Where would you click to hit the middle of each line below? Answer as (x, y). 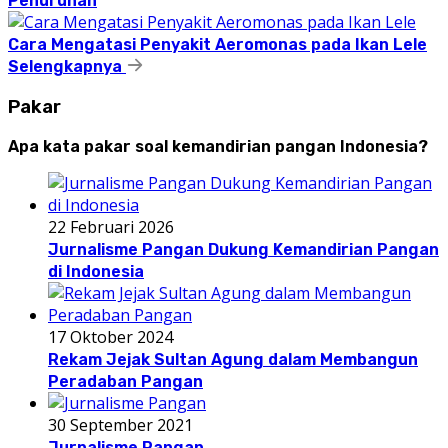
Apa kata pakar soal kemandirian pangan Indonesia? (218, 146)
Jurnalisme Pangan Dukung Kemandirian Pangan (243, 249)
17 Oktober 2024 (110, 336)
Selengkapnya (67, 67)
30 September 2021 (120, 424)
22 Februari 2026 (111, 226)
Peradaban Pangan (125, 381)
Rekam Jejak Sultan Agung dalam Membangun (233, 359)
